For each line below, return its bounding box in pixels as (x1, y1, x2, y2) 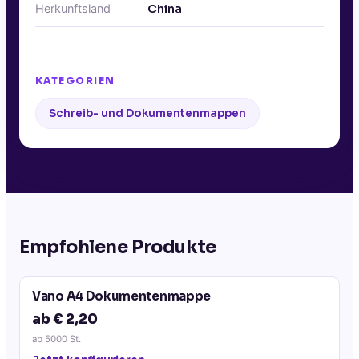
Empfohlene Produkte (19, 236, 216, 258)
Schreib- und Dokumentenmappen (49, 106, 246, 120)
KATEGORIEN (35, 74, 115, 87)
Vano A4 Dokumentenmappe (32, 288, 212, 304)
